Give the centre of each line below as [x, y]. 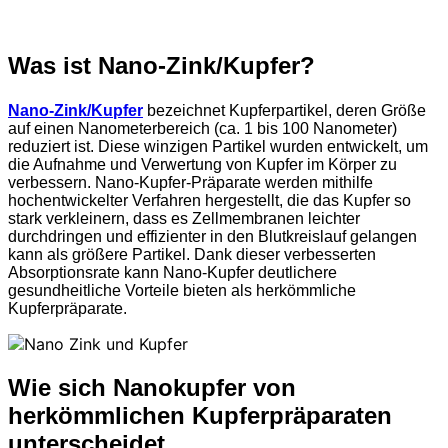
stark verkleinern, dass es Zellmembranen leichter [184, 219]
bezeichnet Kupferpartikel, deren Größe [284, 111]
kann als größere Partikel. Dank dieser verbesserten [192, 255]
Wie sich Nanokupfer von [152, 388]
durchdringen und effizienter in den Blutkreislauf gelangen [212, 237]
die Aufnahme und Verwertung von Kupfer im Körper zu [202, 165]
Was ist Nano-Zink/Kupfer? [161, 66]
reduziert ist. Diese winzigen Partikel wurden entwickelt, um [218, 147]
